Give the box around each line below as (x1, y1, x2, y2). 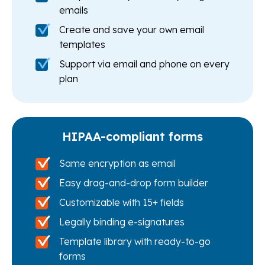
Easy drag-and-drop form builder (59, 177, 208, 189)
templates (59, 38, 105, 51)
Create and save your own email (59, 24, 204, 36)
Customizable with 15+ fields (59, 196, 184, 209)
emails (59, 4, 88, 17)
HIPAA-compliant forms (62, 129, 203, 144)
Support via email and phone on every (59, 58, 230, 70)
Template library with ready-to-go (59, 235, 211, 248)
